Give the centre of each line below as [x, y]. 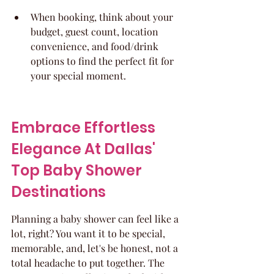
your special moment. [78, 76]
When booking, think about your [103, 17]
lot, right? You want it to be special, [89, 233]
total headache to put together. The [89, 263]
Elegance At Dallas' [85, 149]
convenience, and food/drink [96, 46]
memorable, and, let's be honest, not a [96, 248]
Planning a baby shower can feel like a [96, 219]
